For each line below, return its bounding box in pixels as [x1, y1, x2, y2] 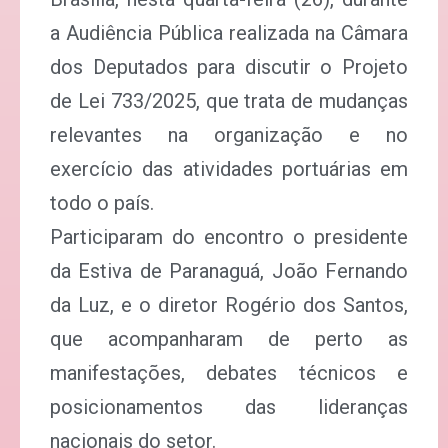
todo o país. [50, 191, 154, 215]
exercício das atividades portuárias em [50, 157, 408, 181]
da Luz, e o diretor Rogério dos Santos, [50, 293, 408, 317]
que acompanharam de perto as [50, 327, 408, 351]
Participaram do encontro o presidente [50, 225, 408, 249]
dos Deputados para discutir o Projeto [50, 55, 408, 79]
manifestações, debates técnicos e [50, 361, 408, 385]
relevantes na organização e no [50, 123, 408, 147]
